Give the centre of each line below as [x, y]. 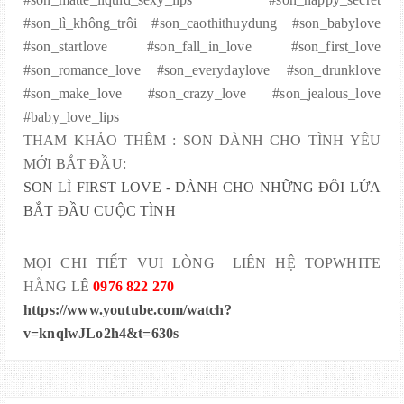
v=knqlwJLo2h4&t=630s [101, 333]
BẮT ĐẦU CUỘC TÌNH [100, 210]
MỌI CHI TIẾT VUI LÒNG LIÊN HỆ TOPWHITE [202, 262]
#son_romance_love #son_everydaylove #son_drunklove [202, 69]
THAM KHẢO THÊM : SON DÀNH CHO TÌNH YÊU [202, 140]
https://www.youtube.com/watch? [128, 309]
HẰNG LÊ [59, 286]
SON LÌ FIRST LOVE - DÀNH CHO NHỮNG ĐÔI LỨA [202, 187]
